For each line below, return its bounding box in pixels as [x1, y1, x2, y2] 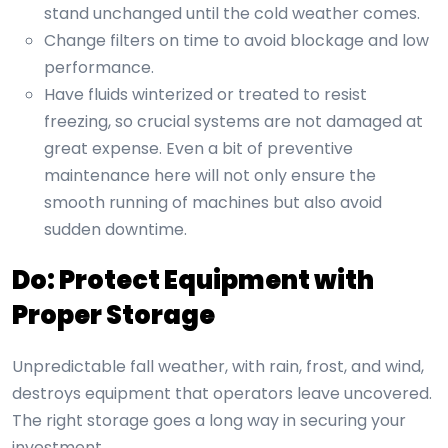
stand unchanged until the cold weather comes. [44, 2, 420, 26]
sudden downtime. [44, 218, 187, 242]
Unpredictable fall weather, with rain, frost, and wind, [12, 355, 424, 379]
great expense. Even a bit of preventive [44, 137, 353, 161]
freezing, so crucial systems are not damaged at [44, 110, 423, 134]
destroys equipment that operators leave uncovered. [12, 382, 432, 406]
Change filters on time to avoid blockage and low [44, 29, 429, 53]
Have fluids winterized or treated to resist [44, 83, 367, 107]
